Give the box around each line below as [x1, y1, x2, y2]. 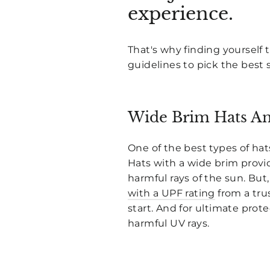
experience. [128, 2, 233, 25]
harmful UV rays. [128, 217, 210, 229]
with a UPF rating [128, 187, 215, 199]
